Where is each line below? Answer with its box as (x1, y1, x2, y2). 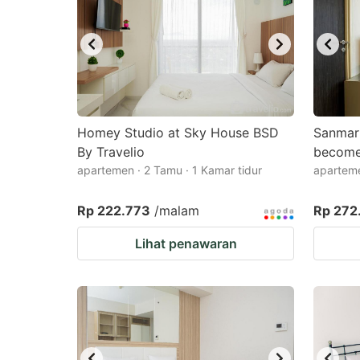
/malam (154, 202, 199, 219)
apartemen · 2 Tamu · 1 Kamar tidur (77, 163, 262, 177)
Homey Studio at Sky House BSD (77, 125, 279, 141)
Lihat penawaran (134, 235, 237, 252)
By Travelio (77, 144, 145, 160)
